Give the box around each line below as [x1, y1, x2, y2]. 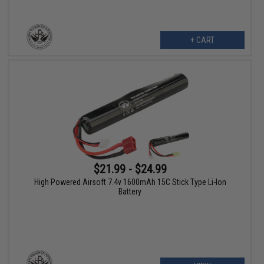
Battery [118, 187, 142, 197]
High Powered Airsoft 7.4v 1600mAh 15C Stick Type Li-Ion [34, 177, 226, 187]
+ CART [190, 35, 214, 45]
